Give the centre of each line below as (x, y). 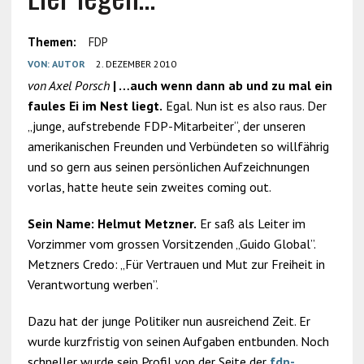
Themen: (52, 42)
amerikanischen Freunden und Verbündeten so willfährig (178, 146)
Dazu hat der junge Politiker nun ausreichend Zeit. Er (169, 321)
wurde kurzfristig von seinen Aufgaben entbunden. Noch (178, 341)
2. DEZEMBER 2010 (136, 64)
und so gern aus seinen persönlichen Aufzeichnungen (168, 167)
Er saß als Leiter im (251, 223)
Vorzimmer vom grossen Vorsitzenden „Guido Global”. (171, 244)
